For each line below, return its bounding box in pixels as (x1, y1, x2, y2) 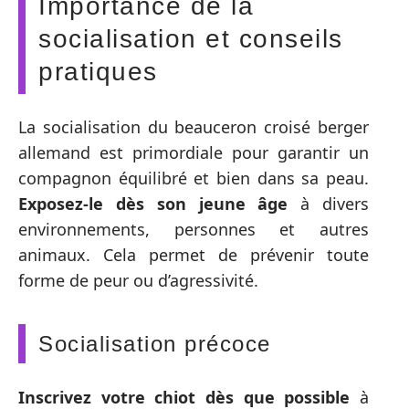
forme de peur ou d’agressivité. (18, 269, 258, 292)
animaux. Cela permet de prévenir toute (18, 244, 369, 267)
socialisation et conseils (38, 24, 343, 53)
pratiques (38, 57, 158, 86)
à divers (288, 193, 370, 215)
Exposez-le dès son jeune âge (18, 193, 288, 215)
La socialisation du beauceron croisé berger (18, 116, 369, 139)
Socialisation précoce (38, 331, 271, 357)
